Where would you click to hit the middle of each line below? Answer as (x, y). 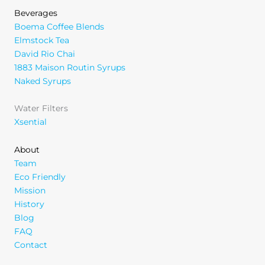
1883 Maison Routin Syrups (70, 67)
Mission (30, 191)
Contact (31, 245)
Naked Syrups (43, 81)
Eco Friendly (40, 177)
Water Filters (41, 109)
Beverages (36, 13)
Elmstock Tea (42, 40)
